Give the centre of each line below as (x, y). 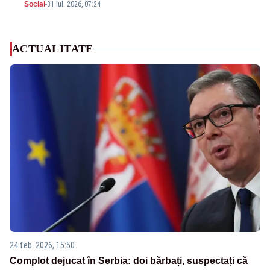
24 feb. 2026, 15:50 (42, 245)
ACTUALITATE (53, 49)
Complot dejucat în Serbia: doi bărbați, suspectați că (129, 260)
